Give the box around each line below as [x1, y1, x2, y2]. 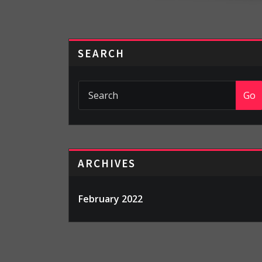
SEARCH [78, 46, 125, 60]
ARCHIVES [78, 156, 136, 170]
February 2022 [78, 192, 143, 205]
